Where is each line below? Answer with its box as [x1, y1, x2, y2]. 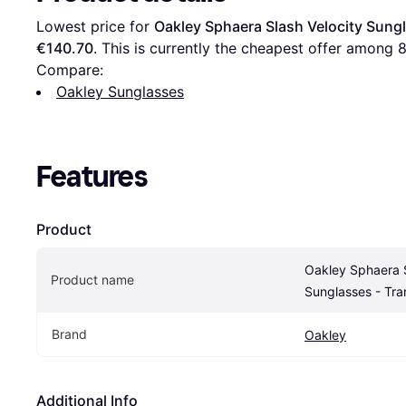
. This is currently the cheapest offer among [93, 38, 398, 57]
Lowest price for [36, 16, 154, 35]
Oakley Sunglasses [56, 82, 184, 101]
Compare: [36, 60, 103, 79]
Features [36, 159, 148, 194]
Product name [51, 271, 134, 287]
